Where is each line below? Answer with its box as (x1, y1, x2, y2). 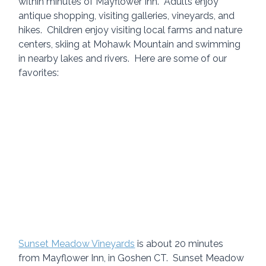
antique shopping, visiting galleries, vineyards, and (18, 10, 237, 22)
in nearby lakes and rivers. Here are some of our (18, 53, 230, 65)
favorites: (18, 67, 59, 79)
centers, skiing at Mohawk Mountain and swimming (18, 39, 243, 50)
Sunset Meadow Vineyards (18, 237, 135, 249)
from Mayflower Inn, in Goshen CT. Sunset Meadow (18, 252, 247, 264)
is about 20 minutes (135, 237, 226, 249)
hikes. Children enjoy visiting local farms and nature (18, 24, 245, 36)
